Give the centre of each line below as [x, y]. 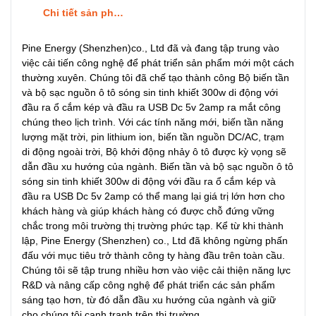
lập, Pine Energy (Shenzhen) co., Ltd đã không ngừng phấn [155, 240]
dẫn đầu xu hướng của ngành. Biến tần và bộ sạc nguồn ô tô [158, 166]
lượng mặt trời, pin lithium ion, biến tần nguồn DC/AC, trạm [153, 136]
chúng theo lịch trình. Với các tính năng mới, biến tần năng [153, 122]
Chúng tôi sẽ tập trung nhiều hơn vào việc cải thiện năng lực [156, 270]
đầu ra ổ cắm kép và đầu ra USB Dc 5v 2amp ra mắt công [151, 107]
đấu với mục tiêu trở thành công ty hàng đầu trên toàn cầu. [153, 255]
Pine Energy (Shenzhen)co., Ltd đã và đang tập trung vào [151, 48]
